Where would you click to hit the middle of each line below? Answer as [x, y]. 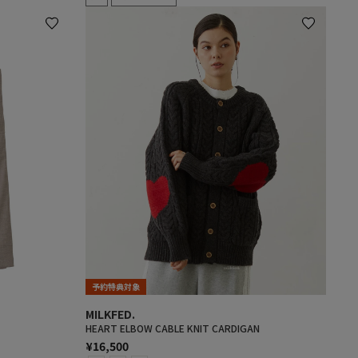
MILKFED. [110, 314]
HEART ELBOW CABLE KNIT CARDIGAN [173, 328]
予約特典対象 [116, 287]
